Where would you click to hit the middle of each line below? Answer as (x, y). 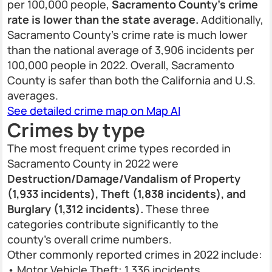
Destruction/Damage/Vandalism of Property (124, 178)
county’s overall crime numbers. (90, 239)
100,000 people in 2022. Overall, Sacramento (121, 65)
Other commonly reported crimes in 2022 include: (135, 254)
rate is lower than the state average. (103, 19)
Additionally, (231, 19)
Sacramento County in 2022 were (93, 163)
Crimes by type (76, 130)
